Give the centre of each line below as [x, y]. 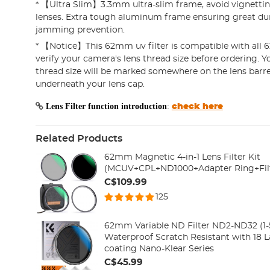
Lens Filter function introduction [106, 106]
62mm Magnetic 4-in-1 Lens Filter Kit [182, 157]
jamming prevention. [80, 30]
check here [197, 106]
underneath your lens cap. [90, 84]
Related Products [79, 138]
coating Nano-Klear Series [159, 249]
